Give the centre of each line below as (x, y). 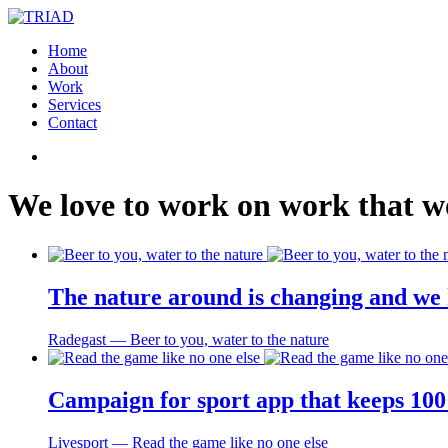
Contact (72, 122)
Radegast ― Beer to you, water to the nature (188, 339)
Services (74, 104)
